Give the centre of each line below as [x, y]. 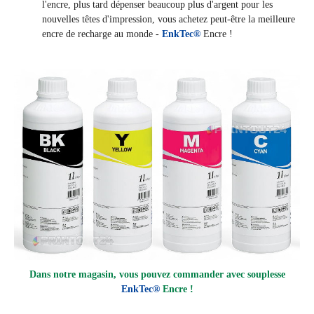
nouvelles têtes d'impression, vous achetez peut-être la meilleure [169, 20]
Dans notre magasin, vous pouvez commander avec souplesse [157, 275]
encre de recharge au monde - [101, 34]
